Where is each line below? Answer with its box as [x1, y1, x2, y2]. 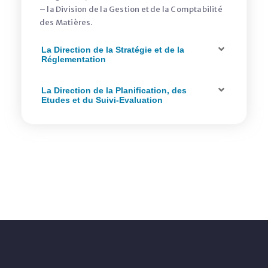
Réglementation [41, 54, 106, 64]
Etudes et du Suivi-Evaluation [41, 95, 163, 105]
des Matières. [39, 17, 93, 28]
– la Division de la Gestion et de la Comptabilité [39, 4, 223, 14]
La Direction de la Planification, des [41, 86, 187, 95]
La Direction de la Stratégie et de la [41, 45, 184, 54]
